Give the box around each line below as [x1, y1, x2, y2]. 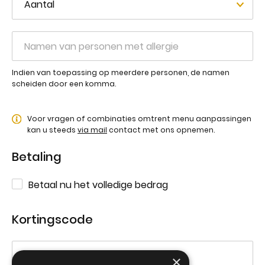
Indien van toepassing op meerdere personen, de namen [12, 67, 230, 77]
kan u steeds [27, 125, 77, 135]
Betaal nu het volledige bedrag [28, 178, 168, 192]
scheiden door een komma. [12, 79, 116, 89]
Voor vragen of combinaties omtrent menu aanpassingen [27, 114, 251, 124]
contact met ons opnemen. [107, 125, 215, 135]
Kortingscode [12, 211, 93, 228]
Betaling [12, 148, 62, 165]
